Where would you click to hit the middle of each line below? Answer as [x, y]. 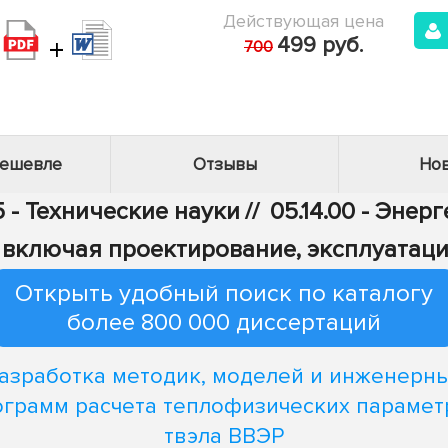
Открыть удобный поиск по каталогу [224, 293]
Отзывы [224, 164]
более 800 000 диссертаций [224, 322]
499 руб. [320, 45]
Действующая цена [303, 21]
